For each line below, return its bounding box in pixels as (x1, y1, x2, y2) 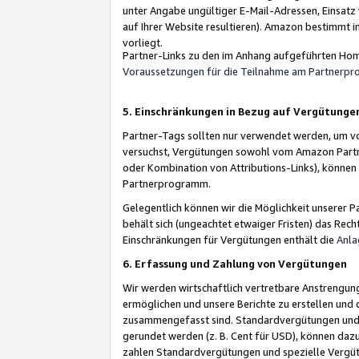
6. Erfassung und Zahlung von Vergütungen (123, 256, 347, 270)
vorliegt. (123, 35, 163, 49)
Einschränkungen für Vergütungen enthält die (123, 232, 337, 246)
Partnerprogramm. (123, 176, 211, 190)
